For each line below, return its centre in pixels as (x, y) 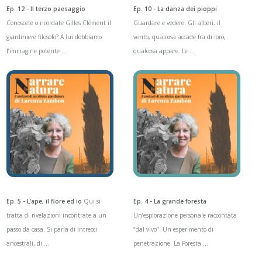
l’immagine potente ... (37, 51)
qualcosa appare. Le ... (164, 51)
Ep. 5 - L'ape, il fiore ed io (44, 201)
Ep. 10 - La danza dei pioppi (175, 9)
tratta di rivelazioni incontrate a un (56, 216)
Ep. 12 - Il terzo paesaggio (46, 9)
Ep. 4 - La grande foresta (170, 201)
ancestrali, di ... (28, 244)
